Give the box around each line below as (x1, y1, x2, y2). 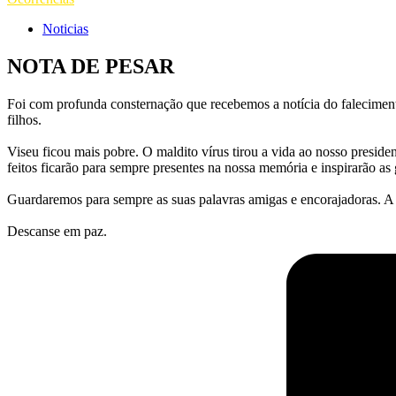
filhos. (7, 111, 42, 127)
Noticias (42, 21, 88, 36)
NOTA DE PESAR (7, 54, 174, 78)
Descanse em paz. (7, 223, 107, 239)
